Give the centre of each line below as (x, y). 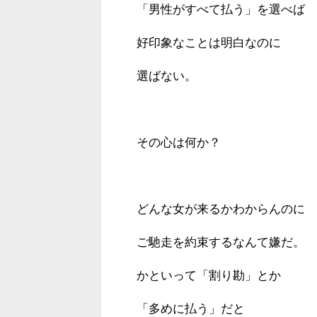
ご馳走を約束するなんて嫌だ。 (221, 242)
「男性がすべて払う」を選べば (221, 9)
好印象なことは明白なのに (209, 42)
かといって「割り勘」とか (209, 275)
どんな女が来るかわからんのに (221, 209)
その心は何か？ (179, 142)
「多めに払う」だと (191, 309)
